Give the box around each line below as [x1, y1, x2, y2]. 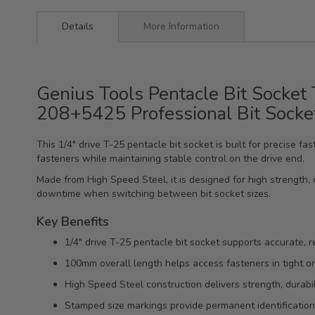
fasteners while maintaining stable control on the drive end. [37, 152, 304, 166]
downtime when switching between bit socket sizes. [37, 187, 271, 201]
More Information [143, 20, 219, 34]
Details [62, 20, 94, 34]
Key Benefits [37, 213, 109, 231]
